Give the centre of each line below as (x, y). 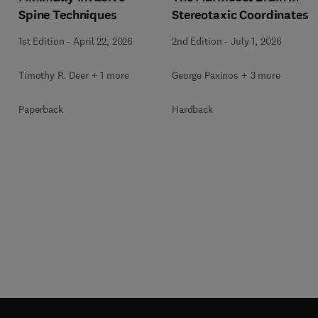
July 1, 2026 (256, 41)
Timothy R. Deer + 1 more (74, 75)
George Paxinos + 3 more (226, 75)
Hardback (192, 109)
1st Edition (42, 41)
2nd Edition (197, 41)
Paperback (41, 109)
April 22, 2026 (103, 41)
